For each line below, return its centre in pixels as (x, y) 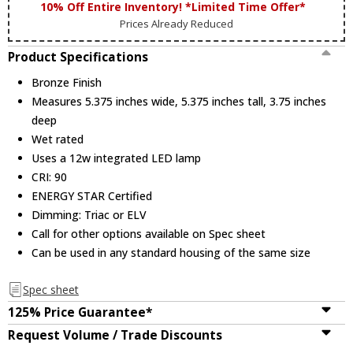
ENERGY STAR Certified (92, 196)
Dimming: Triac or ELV (89, 215)
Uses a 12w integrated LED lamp (117, 158)
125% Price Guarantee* (80, 313)
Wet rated (58, 139)
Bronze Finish (67, 83)
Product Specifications (78, 58)
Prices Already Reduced (176, 24)
